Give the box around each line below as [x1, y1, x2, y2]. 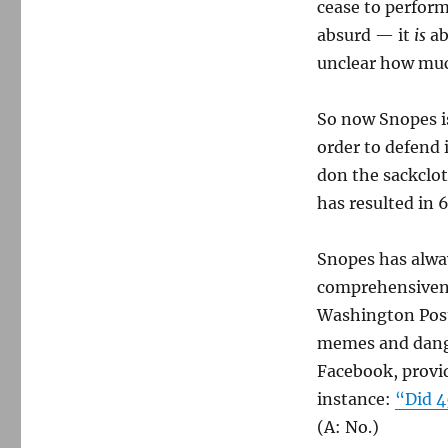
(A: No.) [316, 417, 379, 437]
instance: [316, 389, 395, 409]
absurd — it [316, 25, 414, 45]
